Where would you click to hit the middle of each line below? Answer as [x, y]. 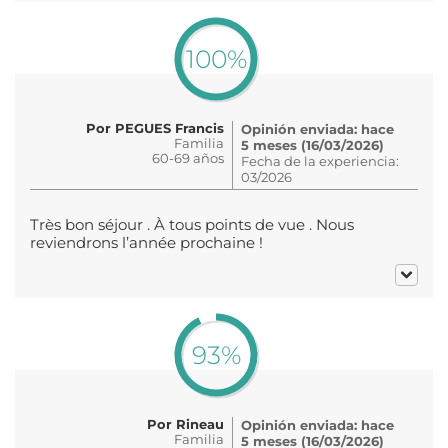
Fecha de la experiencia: [320, 160]
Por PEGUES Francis [155, 127]
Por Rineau [185, 423]
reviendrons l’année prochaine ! [146, 242]
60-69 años [188, 157]
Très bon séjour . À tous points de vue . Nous [192, 224]
